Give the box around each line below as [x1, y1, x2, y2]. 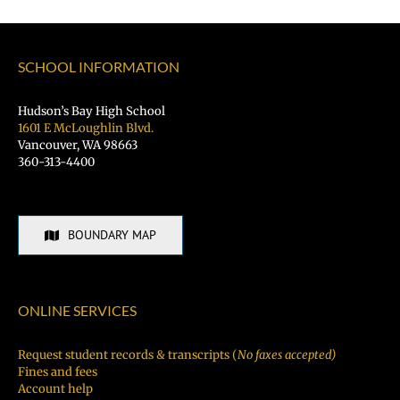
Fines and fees [18, 364, 97, 380]
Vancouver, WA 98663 [18, 137, 137, 154]
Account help [18, 381, 93, 397]
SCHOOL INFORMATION [18, 58, 179, 76]
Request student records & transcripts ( [18, 347, 237, 363]
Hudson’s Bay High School [18, 104, 165, 120]
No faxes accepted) [237, 347, 336, 363]
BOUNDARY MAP [67, 227, 156, 244]
